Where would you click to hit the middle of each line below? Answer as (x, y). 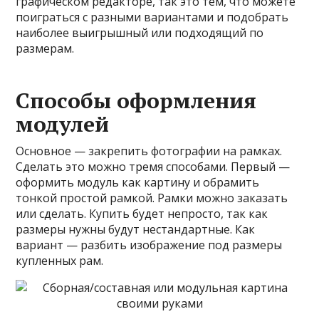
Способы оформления (136, 100)
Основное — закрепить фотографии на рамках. (149, 151)
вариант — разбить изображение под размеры (149, 245)
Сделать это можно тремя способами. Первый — (153, 166)
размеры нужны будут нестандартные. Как (136, 229)
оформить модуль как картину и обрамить (138, 182)
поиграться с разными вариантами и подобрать (152, 17)
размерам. (45, 48)
